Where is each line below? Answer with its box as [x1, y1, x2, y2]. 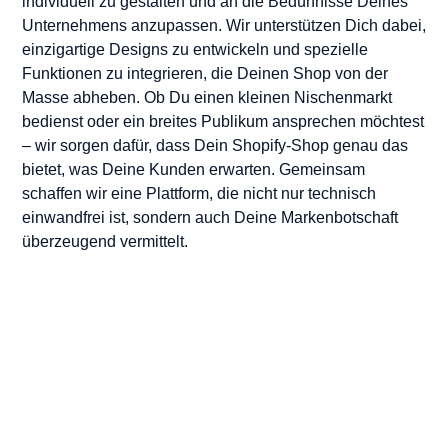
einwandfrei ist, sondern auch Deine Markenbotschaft [22, 209, 398, 227]
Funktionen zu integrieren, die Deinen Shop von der [22, 65, 388, 83]
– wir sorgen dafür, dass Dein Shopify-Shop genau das [22, 137, 408, 155]
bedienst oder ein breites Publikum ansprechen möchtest [22, 113, 424, 131]
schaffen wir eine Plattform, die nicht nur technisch [22, 185, 376, 203]
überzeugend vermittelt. [22, 233, 188, 251]
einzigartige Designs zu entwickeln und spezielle [22, 41, 368, 59]
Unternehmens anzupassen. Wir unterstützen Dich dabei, [22, 17, 426, 35]
